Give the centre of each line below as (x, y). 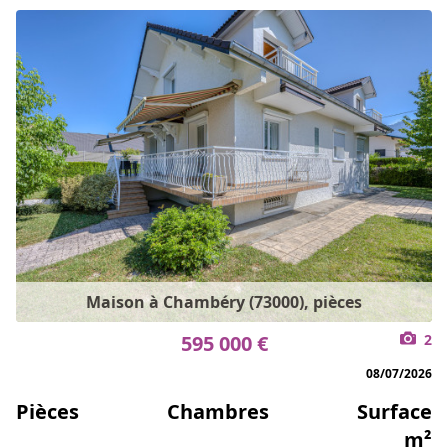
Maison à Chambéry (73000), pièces (224, 302)
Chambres (218, 411)
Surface (394, 411)
